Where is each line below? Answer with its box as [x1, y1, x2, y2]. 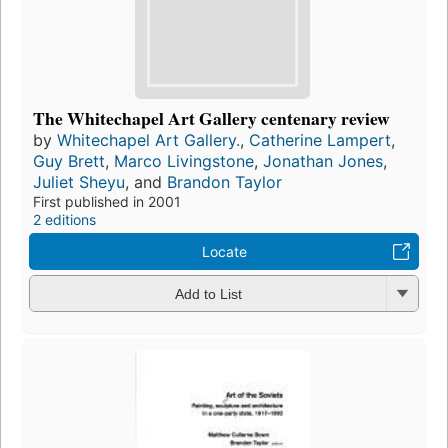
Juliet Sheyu [33, 171, 125, 192]
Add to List [174, 286, 242, 303]
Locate [201, 242, 247, 260]
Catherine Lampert [249, 129, 391, 150]
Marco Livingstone [114, 150, 254, 171]
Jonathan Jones [263, 150, 383, 171]
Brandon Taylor [167, 171, 282, 192]
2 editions [33, 210, 96, 228]
